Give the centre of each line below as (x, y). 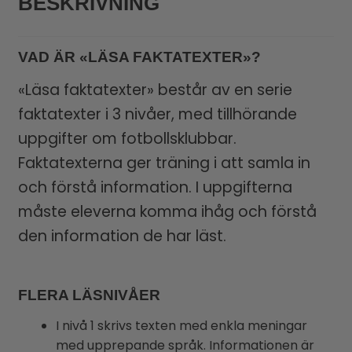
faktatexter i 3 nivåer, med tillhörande (157, 114)
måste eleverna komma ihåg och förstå (167, 211)
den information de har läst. (122, 236)
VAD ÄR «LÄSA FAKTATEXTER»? (139, 57)
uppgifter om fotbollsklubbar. (127, 138)
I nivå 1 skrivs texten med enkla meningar (181, 326)
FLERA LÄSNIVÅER (89, 295)
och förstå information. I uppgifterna (155, 187)
